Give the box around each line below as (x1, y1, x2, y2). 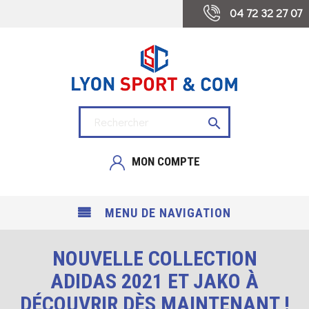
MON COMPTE (131, 154, 200, 168)
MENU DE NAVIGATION (105, 206, 231, 221)
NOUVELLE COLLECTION (52, 246, 257, 271)
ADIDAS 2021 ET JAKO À (50, 269, 259, 294)
